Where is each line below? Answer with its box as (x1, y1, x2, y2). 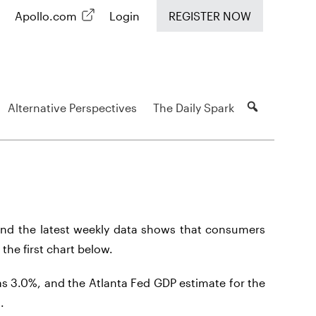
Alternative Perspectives (7, 100, 137, 114)
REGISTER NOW (168, 9, 251, 23)
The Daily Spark (152, 100, 234, 114)
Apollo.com (14, 9, 77, 23)
